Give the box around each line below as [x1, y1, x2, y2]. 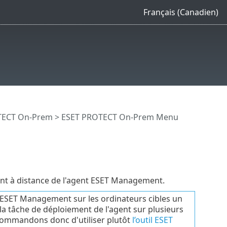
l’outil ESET [132, 214, 173, 225]
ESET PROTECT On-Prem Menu [61, 111, 178, 123]
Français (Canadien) [143, 6, 218, 18]
